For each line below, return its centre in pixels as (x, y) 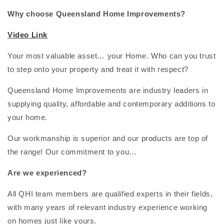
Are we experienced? (47, 173)
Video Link (27, 35)
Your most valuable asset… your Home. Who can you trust (112, 56)
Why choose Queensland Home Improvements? (96, 14)
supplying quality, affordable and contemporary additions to (111, 104)
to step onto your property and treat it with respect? (98, 69)
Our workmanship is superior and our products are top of (108, 138)
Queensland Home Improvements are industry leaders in (108, 90)
